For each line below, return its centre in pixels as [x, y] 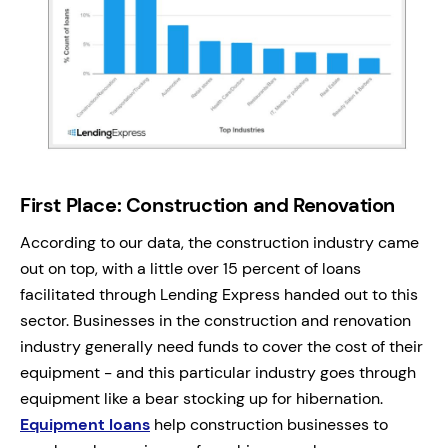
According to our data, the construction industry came [219, 242]
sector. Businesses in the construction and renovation [215, 320]
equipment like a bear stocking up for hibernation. [201, 398]
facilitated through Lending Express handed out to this [219, 294]
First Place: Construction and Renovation [207, 204]
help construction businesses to [269, 424]
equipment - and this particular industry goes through [218, 372]
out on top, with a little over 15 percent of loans [190, 268]
